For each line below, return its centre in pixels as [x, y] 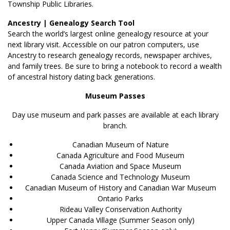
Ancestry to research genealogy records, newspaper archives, [110, 55]
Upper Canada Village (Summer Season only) [120, 220]
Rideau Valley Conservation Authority [120, 209]
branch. [115, 125]
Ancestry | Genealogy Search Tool [71, 23]
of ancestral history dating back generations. [81, 76]
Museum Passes [115, 95]
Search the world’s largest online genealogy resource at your [108, 33]
